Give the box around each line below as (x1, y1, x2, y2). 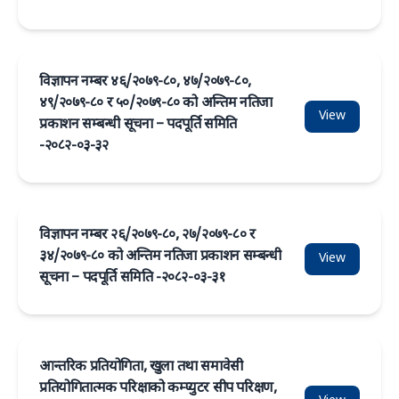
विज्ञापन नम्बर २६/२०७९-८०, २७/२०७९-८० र (39, 226, 256, 245)
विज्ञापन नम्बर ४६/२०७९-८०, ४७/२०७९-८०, (39, 73, 251, 92)
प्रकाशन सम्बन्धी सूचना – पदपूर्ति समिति (39, 116, 238, 134)
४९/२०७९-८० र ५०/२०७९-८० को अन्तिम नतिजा (39, 94, 273, 113)
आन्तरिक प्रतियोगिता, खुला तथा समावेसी (39, 358, 243, 377)
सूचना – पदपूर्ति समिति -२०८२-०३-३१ (39, 269, 226, 288)
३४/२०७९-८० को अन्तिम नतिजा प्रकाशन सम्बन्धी (39, 248, 281, 266)
